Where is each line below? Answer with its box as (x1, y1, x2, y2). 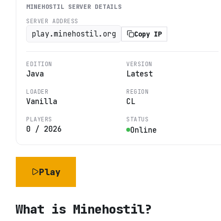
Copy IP (134, 29, 162, 38)
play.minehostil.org (32, 29, 116, 39)
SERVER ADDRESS (26, 17, 79, 25)
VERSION (126, 60, 153, 68)
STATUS (126, 115, 149, 123)
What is (16, 200, 73, 218)
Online (130, 124, 157, 135)
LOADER (26, 88, 49, 96)
